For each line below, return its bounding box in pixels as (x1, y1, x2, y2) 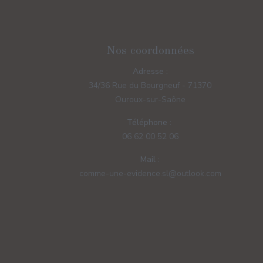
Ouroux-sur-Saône (114, 94, 186, 106)
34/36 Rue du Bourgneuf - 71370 (89, 80, 212, 92)
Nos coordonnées (106, 45, 194, 58)
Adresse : (132, 66, 168, 77)
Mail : (140, 154, 160, 166)
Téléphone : (126, 117, 171, 129)
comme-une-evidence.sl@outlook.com (79, 168, 221, 180)
